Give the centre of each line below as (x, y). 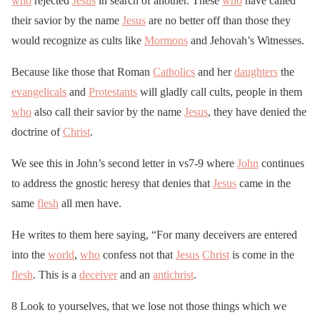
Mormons (166, 41)
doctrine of (37, 132)
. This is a (56, 275)
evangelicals (39, 92)
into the (30, 255)
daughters (256, 72)
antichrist (173, 275)
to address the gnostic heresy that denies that (112, 184)
